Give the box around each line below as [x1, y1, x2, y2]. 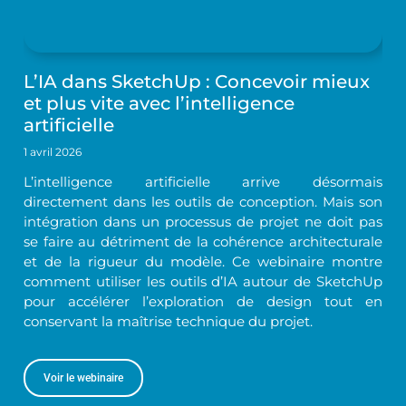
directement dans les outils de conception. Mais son [24, 193, 382, 211]
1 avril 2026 [24, 145, 82, 159]
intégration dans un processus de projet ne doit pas [24, 213, 382, 231]
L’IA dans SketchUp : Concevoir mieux [24, 71, 371, 93]
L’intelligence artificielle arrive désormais [24, 173, 382, 191]
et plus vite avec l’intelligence [24, 92, 295, 115]
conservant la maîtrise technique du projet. [24, 313, 314, 331]
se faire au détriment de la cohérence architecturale [24, 233, 382, 251]
